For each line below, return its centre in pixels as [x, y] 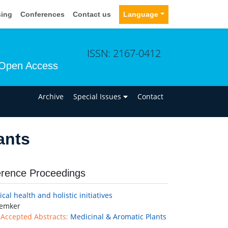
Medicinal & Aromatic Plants [118, 217]
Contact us [92, 14]
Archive [51, 96]
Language [141, 14]
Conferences [43, 14]
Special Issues [98, 96]
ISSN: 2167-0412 [124, 53]
